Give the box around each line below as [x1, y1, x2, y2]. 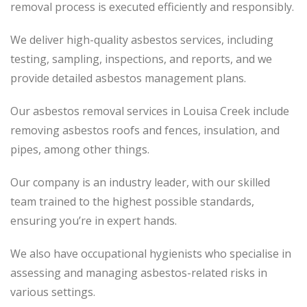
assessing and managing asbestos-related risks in [10, 265, 267, 280]
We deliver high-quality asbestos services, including [10, 32, 273, 47]
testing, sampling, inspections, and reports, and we [10, 51, 272, 66]
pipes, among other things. [10, 142, 149, 157]
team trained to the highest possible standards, [10, 194, 254, 209]
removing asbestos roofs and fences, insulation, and [10, 123, 280, 138]
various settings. [10, 284, 95, 299]
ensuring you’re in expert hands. [10, 213, 177, 228]
